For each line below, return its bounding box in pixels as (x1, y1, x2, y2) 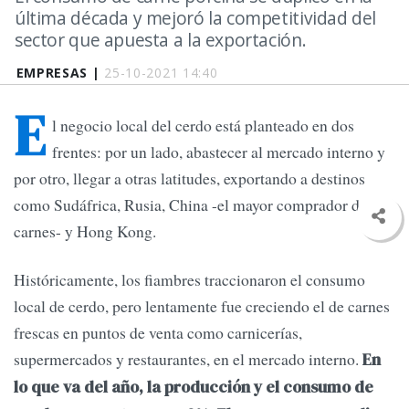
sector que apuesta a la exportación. (15, 27, 307, 52)
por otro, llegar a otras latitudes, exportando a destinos (14, 167, 365, 190)
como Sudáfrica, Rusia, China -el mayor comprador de (14, 194, 367, 216)
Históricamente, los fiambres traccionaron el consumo (14, 268, 365, 291)
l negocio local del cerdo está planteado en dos (52, 114, 354, 137)
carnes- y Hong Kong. (14, 220, 156, 243)
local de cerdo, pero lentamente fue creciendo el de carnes (14, 295, 390, 318)
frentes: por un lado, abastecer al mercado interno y (52, 141, 385, 163)
